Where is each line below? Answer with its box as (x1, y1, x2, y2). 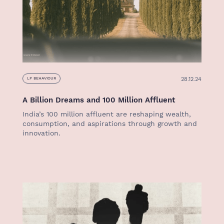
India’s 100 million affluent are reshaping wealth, (22, 110, 191, 118)
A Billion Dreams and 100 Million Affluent (22, 95, 175, 104)
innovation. (22, 129, 60, 137)
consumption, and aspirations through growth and (22, 119, 197, 127)
